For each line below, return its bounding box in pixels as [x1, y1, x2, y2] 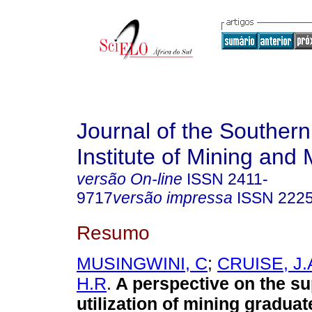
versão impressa [113, 189, 233, 207]
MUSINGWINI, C [77, 253, 208, 274]
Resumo [77, 221, 150, 244]
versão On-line [77, 170, 182, 188]
